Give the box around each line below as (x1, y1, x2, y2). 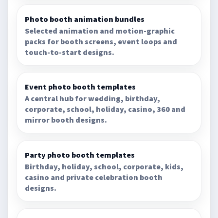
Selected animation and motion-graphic (25, 25, 175, 36)
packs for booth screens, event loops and (25, 36, 178, 46)
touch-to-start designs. (25, 47, 115, 57)
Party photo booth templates (25, 149, 135, 160)
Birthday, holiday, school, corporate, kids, (25, 161, 184, 171)
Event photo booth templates (25, 82, 136, 92)
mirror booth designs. (25, 115, 108, 125)
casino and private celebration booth (25, 172, 163, 182)
